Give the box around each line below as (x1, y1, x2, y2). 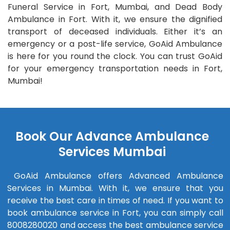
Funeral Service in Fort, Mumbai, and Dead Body (8, 1, 222, 13)
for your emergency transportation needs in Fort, (8, 63, 222, 75)
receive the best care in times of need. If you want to (7, 194, 223, 206)
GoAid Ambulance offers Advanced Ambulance (7, 169, 223, 182)
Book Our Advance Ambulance (15, 127, 209, 145)
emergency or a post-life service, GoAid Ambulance (8, 38, 222, 50)
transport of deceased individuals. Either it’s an (8, 26, 222, 38)
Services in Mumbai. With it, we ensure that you (7, 182, 223, 194)
